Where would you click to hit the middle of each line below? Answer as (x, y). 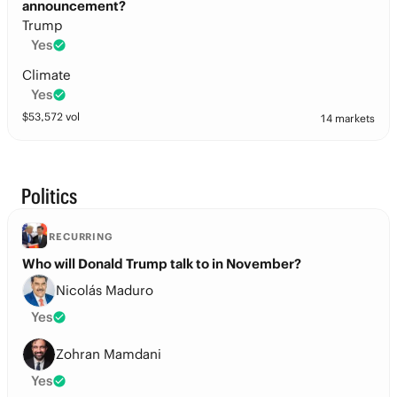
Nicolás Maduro (105, 290)
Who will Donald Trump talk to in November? (162, 264)
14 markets (347, 118)
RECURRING (81, 237)
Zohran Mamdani (109, 354)
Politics (49, 196)
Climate (47, 75)
